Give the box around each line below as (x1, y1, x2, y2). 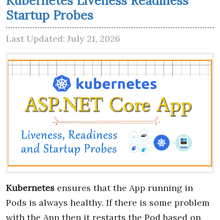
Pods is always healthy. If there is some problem (6, 197, 210, 209)
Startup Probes (6, 7, 93, 23)
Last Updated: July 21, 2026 (6, 33, 120, 44)
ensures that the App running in (55, 182, 193, 194)
